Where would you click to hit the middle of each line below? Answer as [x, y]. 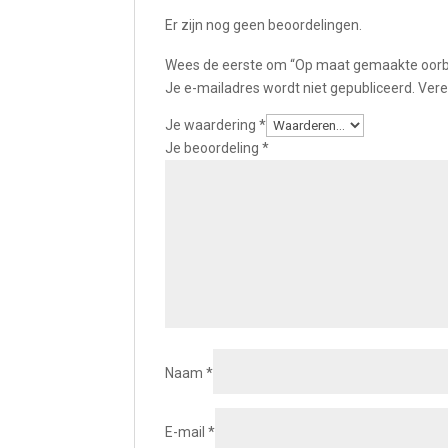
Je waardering [212, 125]
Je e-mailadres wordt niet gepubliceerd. [290, 88]
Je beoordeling [214, 148]
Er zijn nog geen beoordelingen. [264, 25]
